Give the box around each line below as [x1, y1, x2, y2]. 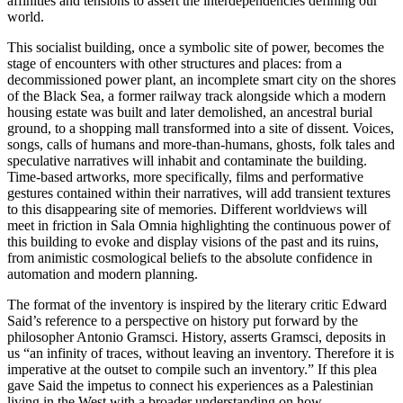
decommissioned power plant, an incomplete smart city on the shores [7, 71, 396, 87]
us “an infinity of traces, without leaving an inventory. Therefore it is [7, 345, 394, 361]
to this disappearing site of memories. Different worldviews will [7, 201, 367, 217]
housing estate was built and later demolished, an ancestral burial [7, 103, 372, 120]
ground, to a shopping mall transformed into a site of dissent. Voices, [7, 120, 394, 136]
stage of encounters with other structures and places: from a [7, 55, 342, 71]
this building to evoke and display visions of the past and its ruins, [7, 233, 379, 249]
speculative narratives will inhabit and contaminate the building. [7, 152, 367, 168]
